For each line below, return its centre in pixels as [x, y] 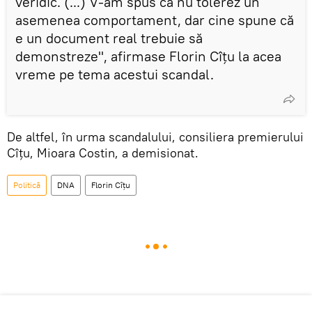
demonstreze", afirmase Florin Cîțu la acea [148, 56]
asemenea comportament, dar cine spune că [155, 19]
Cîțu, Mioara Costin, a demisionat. [103, 153]
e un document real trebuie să [109, 38]
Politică [27, 185]
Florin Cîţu [111, 185]
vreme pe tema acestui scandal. [115, 74]
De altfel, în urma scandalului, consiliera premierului [155, 136]
